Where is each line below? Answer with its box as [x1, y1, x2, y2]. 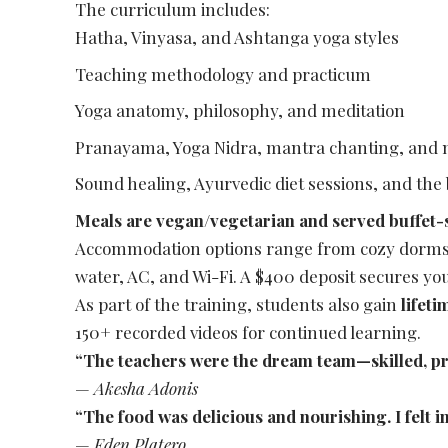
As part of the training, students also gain [75, 292, 402, 315]
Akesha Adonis [94, 376, 199, 399]
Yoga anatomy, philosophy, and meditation [75, 99, 406, 122]
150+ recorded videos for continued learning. [75, 320, 422, 343]
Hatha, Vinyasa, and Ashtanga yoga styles [75, 26, 400, 49]
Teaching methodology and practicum [75, 62, 372, 85]
